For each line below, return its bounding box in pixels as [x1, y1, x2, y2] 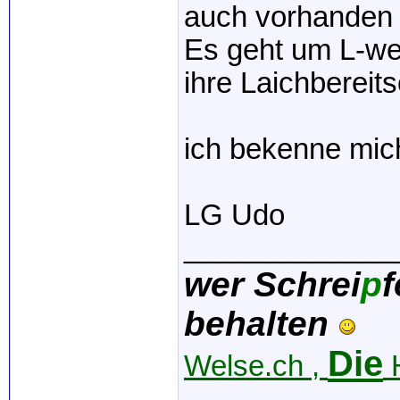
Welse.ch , [184, 350, 328, 383]
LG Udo [184, 199, 285, 232]
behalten [184, 304, 338, 344]
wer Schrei [184, 265, 361, 304]
